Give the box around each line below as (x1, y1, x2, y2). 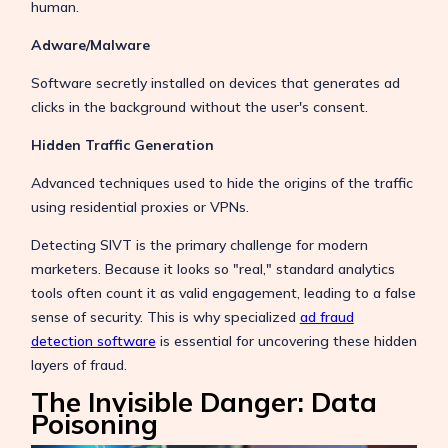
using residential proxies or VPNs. (30, 197, 249, 216)
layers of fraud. (30, 355, 127, 374)
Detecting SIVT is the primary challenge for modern (30, 235, 368, 254)
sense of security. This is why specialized (30, 307, 300, 326)
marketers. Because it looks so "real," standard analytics (30, 259, 395, 278)
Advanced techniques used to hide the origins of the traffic (30, 173, 413, 192)
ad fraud (299, 307, 354, 326)
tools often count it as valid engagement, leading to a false (30, 283, 416, 302)
